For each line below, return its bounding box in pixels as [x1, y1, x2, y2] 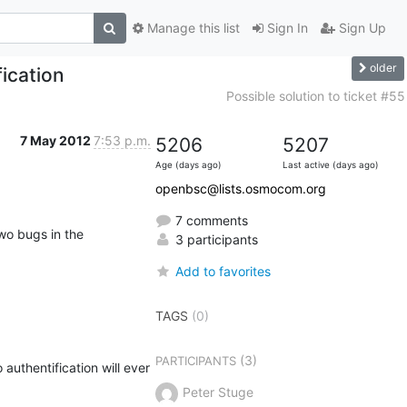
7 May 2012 [19, 132, 94, 148]
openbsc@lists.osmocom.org [154, 180, 326, 196]
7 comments [171, 212, 248, 228]
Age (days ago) [154, 159, 222, 170]
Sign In [263, 20, 308, 36]
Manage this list [143, 20, 240, 36]
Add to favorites [174, 263, 271, 279]
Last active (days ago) [282, 159, 379, 170]
